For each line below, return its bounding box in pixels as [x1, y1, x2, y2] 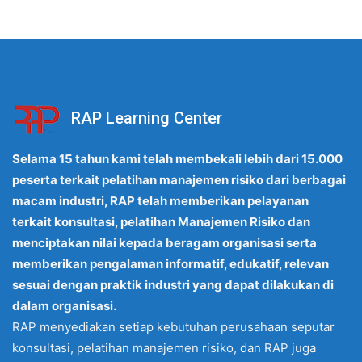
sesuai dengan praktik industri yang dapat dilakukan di [12, 276, 334, 293]
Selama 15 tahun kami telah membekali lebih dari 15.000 [12, 150, 343, 166]
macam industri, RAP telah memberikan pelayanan [12, 192, 309, 208]
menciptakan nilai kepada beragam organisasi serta [12, 234, 317, 250]
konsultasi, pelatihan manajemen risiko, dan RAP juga [12, 339, 316, 356]
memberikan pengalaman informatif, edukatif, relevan [12, 255, 329, 271]
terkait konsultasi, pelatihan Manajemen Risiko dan [12, 213, 310, 229]
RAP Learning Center [71, 108, 222, 128]
